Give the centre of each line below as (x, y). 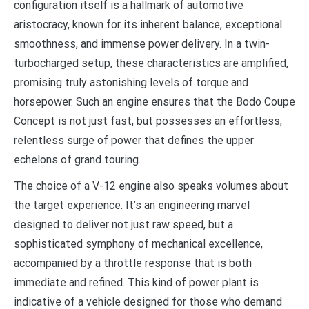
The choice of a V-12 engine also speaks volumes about (151, 186)
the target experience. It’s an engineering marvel (132, 205)
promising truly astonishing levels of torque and (131, 82)
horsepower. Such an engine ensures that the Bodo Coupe (154, 101)
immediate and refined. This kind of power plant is (136, 282)
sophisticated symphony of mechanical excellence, (138, 243)
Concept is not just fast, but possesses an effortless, (148, 121)
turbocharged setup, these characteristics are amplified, (151, 63)
